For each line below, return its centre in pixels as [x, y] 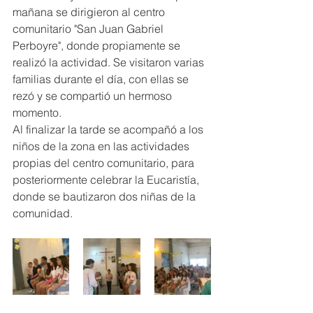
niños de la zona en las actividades [102, 146]
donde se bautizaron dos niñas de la [105, 197]
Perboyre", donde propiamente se [98, 46]
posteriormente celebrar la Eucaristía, [107, 180]
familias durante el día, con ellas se [102, 79]
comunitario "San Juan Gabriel [89, 29]
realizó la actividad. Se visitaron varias [110, 63]
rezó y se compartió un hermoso [94, 96]
